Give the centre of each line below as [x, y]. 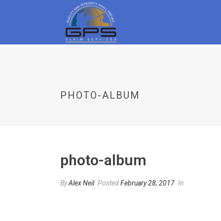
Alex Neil [81, 183]
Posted [108, 183]
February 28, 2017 [147, 183]
